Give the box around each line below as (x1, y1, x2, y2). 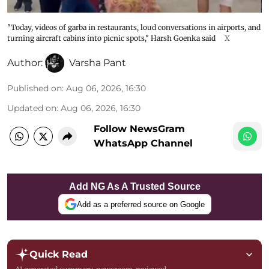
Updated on (7, 103, 56, 114)
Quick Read (29, 249, 88, 261)
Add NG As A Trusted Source (68, 181, 201, 192)
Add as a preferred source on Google (76, 199, 205, 209)
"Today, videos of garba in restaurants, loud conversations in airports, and (7, 23, 261, 32)
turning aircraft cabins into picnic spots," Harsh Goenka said (7, 34, 217, 43)
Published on (7, 83, 62, 94)
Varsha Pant (69, 57, 126, 69)
